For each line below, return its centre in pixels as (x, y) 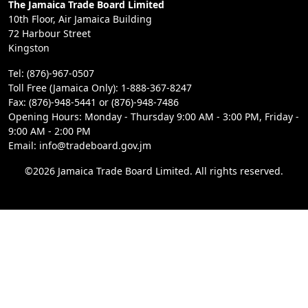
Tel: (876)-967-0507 (51, 74)
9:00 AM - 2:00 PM (49, 131)
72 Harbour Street (49, 34)
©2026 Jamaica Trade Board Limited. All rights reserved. (154, 171)
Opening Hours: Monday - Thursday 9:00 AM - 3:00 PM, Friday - (154, 117)
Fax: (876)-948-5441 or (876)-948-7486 (93, 102)
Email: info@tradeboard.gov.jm (80, 146)
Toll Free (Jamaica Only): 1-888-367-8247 (100, 88)
